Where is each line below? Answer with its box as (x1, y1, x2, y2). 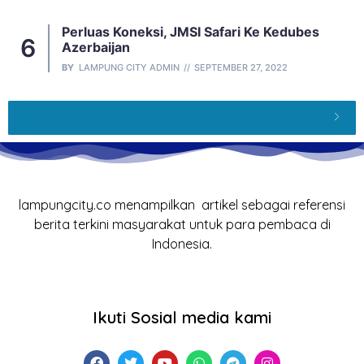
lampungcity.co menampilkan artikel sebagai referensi (19, 197, 345, 214)
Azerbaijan (62, 39, 130, 56)
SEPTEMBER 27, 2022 (194, 62, 288, 74)
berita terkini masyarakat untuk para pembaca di (33, 216, 331, 233)
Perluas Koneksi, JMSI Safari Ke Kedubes (62, 24, 319, 41)
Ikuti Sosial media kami (93, 306, 271, 327)
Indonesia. (152, 236, 212, 253)
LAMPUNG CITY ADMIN (79, 62, 180, 74)
